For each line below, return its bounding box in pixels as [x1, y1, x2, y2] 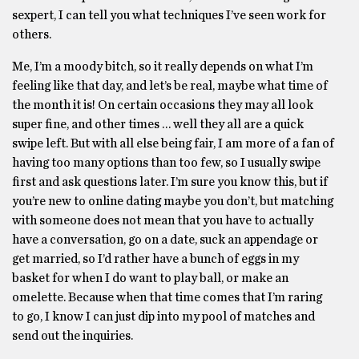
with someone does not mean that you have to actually [12, 214, 313, 227]
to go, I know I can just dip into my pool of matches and [12, 310, 315, 323]
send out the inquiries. [12, 329, 135, 342]
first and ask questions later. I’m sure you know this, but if [12, 175, 328, 188]
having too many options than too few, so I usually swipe [12, 156, 321, 169]
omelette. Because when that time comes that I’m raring [12, 291, 322, 304]
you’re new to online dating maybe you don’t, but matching [12, 195, 333, 208]
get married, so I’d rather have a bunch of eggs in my [12, 252, 299, 265]
